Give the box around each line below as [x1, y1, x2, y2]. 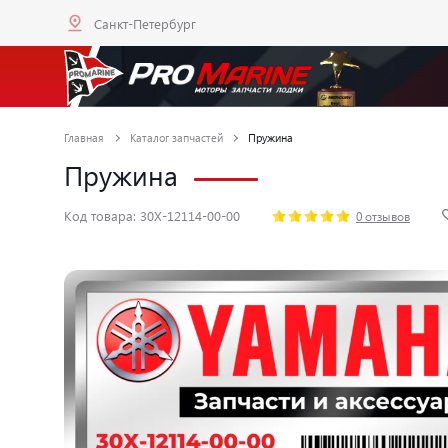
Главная [64, 129, 104, 145]
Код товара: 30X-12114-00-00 [64, 207, 240, 225]
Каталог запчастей [129, 129, 223, 145]
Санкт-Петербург [94, 14, 196, 32]
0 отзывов [355, 207, 410, 224]
